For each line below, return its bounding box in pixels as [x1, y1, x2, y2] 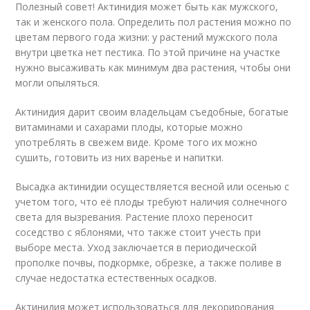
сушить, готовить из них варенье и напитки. [15, 151, 224, 164]
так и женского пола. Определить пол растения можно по [15, 15, 292, 28]
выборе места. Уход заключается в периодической [15, 241, 257, 254]
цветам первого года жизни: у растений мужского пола [15, 30, 278, 44]
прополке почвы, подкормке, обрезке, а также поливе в [15, 256, 282, 269]
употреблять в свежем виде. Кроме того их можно [15, 136, 258, 149]
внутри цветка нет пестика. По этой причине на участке [15, 46, 281, 59]
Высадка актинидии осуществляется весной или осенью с [15, 180, 290, 193]
